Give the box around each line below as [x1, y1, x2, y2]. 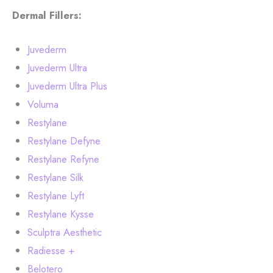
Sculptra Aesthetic [27, 225, 102, 240]
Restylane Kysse [27, 207, 94, 222]
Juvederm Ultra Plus [27, 79, 107, 94]
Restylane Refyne [27, 152, 99, 167]
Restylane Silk [27, 170, 83, 185]
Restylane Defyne [27, 133, 101, 149]
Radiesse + [27, 243, 74, 258]
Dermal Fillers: [12, 7, 82, 23]
